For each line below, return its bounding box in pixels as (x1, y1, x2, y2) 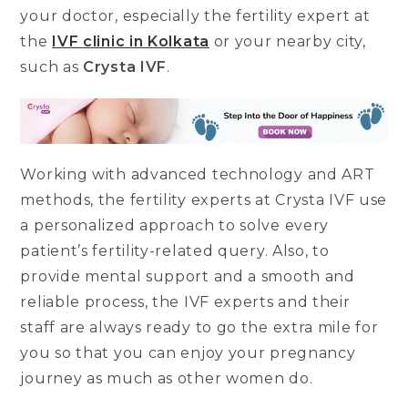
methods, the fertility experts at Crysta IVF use (20, 191, 388, 209)
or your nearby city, (209, 33, 366, 51)
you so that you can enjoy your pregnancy (20, 344, 356, 362)
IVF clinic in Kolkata (52, 33, 209, 51)
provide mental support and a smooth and (20, 268, 355, 286)
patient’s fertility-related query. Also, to (20, 242, 330, 260)
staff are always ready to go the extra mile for (20, 319, 379, 337)
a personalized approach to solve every (20, 217, 330, 235)
